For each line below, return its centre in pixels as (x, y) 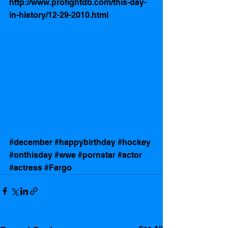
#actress (26, 167)
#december (31, 142)
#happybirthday (85, 142)
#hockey (134, 142)
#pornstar (97, 155)
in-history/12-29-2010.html (59, 15)
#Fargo (58, 167)
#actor (130, 155)
